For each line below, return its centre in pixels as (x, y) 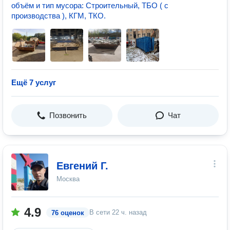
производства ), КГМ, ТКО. (59, 16)
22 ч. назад (129, 212)
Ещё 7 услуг (34, 82)
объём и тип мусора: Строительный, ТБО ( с (90, 5)
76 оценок (68, 213)
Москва (68, 179)
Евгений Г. (82, 166)
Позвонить (68, 115)
